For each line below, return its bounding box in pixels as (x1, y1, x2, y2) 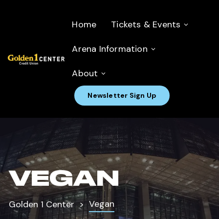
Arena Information (72, 43, 148, 55)
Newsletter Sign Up (88, 91, 157, 100)
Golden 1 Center (9, 198, 74, 210)
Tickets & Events (111, 19, 181, 30)
